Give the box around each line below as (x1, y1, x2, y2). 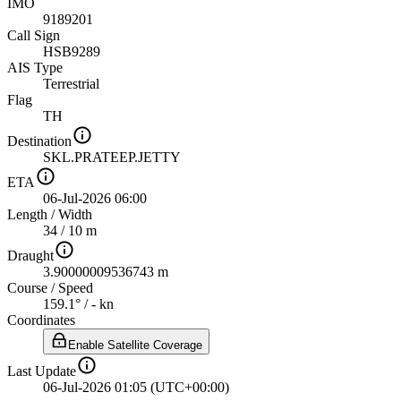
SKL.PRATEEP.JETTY (43, 149, 181, 165)
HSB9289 (43, 43, 100, 59)
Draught (7, 247, 54, 263)
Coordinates (7, 311, 75, 328)
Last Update (7, 363, 76, 379)
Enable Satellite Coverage (68, 337, 202, 352)
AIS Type (7, 59, 63, 75)
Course (7, 279, 47, 295)
